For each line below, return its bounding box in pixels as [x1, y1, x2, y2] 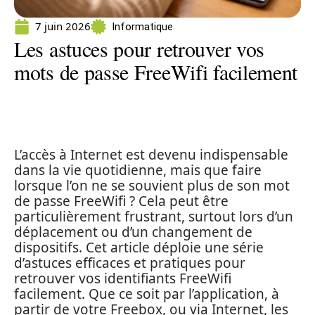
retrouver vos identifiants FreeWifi [14, 269, 231, 288]
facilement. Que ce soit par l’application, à [14, 285, 279, 303]
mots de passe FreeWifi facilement [14, 58, 298, 86]
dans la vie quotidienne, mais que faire [14, 161, 262, 179]
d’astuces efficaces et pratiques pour [14, 254, 245, 272]
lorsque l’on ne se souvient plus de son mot [14, 176, 290, 195]
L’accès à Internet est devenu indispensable [14, 146, 288, 164]
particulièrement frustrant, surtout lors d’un [14, 207, 293, 226]
